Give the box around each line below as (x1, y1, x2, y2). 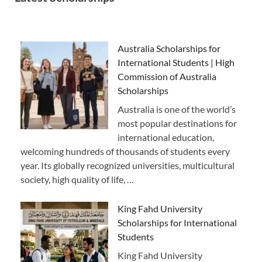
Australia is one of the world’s (118, 104, 236, 115)
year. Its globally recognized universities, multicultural (20, 160, 235, 171)
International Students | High (118, 57, 235, 68)
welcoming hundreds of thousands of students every (20, 146, 230, 157)
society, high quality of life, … (20, 174, 134, 185)
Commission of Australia (118, 71, 216, 82)
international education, (118, 132, 214, 143)
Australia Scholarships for (118, 43, 220, 54)
